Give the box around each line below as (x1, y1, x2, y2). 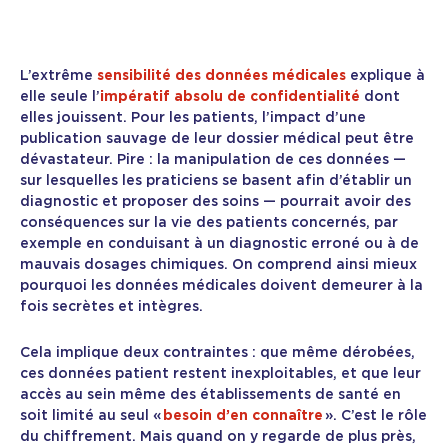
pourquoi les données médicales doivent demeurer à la (20, 279, 423, 294)
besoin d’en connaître (163, 409, 323, 424)
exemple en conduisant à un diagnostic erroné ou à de (20, 237, 419, 252)
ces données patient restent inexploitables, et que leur (20, 367, 421, 382)
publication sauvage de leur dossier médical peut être (20, 132, 414, 147)
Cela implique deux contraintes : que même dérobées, (20, 346, 415, 361)
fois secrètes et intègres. (20, 300, 203, 315)
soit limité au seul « (20, 409, 163, 424)
